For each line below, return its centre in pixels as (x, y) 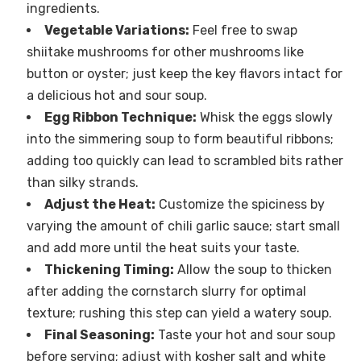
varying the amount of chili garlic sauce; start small (183, 226)
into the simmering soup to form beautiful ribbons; (180, 139)
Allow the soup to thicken (253, 270)
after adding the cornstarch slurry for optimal (166, 292)
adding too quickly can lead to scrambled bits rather (185, 161)
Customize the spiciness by (240, 205)
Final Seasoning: (99, 335)
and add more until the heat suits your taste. (163, 248)
